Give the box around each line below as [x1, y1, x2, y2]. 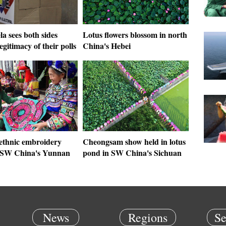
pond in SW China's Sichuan [83, 147, 182, 158]
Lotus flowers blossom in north [83, 29, 187, 40]
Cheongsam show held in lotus [83, 136, 186, 147]
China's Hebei [83, 40, 131, 51]
